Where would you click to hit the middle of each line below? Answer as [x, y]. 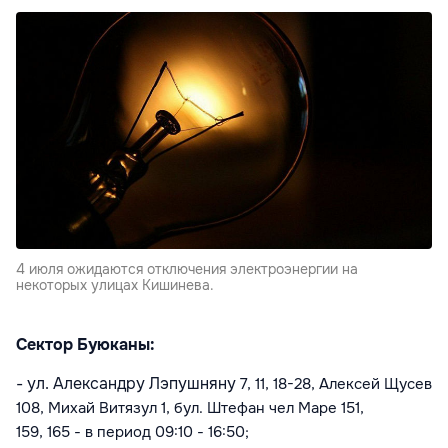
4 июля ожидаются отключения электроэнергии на [187, 269]
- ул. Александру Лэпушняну [128, 384]
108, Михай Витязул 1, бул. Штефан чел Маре [178, 408]
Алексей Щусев [373, 384]
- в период [114, 432]
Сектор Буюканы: [85, 345]
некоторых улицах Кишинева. [115, 285]
